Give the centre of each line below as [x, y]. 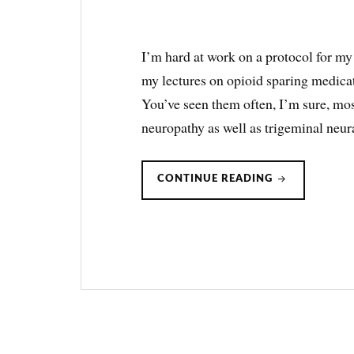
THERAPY [302, 215]
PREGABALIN [311, 177]
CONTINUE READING [217, 178]
